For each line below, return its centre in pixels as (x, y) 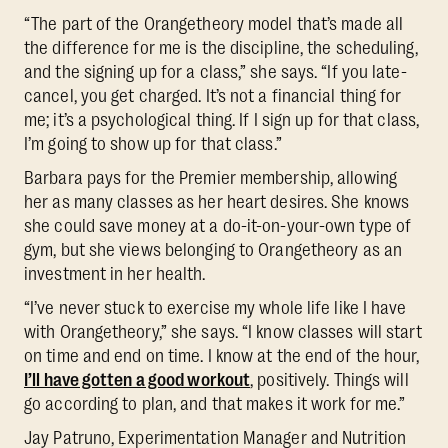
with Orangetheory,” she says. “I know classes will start (223, 331)
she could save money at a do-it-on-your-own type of (218, 225)
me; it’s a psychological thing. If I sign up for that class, (222, 119)
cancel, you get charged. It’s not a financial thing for (213, 95)
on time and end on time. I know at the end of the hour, (222, 355)
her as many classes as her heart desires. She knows (217, 201)
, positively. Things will (329, 379)
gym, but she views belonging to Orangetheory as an (213, 249)
